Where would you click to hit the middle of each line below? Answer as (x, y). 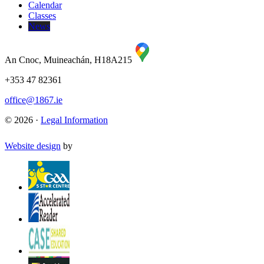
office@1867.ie (34, 100)
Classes (42, 15)
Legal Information (74, 120)
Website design (33, 146)
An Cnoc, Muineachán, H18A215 (70, 60)
